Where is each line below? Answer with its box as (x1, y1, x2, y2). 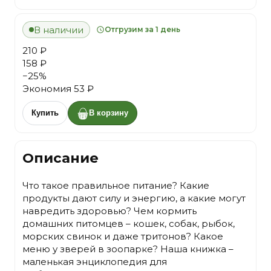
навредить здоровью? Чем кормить (22, 205, 197, 217)
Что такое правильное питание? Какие (22, 180, 209, 191)
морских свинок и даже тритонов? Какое (22, 230, 223, 242)
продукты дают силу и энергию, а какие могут (22, 192, 246, 204)
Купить (31, 108, 59, 118)
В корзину (89, 108, 128, 118)
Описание (22, 149, 99, 167)
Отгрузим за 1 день (105, 25, 180, 34)
